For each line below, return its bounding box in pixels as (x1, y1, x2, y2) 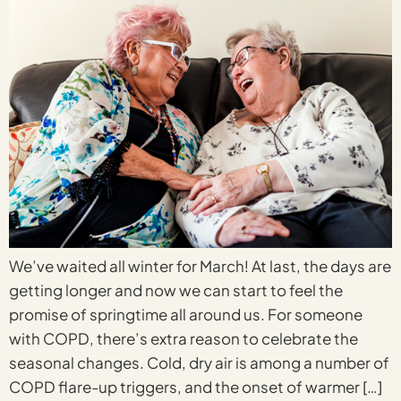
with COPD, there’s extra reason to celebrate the (9, 328, 358, 348)
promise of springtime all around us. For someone (9, 303, 363, 324)
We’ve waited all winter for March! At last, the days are (9, 255, 391, 276)
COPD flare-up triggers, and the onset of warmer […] (9, 376, 382, 397)
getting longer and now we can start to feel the (9, 279, 343, 300)
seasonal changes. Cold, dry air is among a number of (9, 352, 389, 372)
